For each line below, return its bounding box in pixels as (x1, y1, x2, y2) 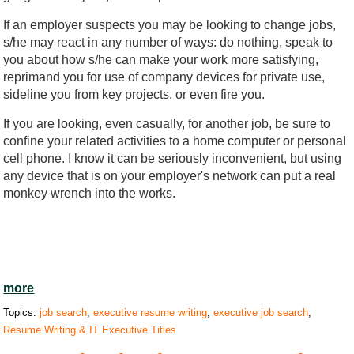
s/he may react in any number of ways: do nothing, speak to (3, 35, 333, 49)
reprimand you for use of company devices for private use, (3, 70, 326, 84)
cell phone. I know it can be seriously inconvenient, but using (3, 151, 342, 165)
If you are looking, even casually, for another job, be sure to (3, 116, 331, 130)
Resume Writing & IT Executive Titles (3, 323, 177, 336)
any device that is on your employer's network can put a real (3, 168, 337, 183)
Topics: (3, 306, 40, 318)
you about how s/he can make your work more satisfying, (3, 52, 319, 66)
